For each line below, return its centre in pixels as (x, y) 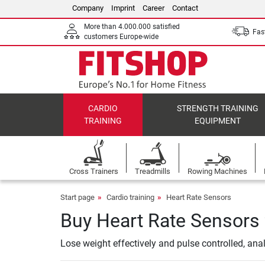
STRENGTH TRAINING (218, 109)
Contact (185, 8)
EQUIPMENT (218, 121)
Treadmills (153, 171)
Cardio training (130, 197)
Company (88, 8)
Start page (77, 197)
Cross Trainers (93, 171)
